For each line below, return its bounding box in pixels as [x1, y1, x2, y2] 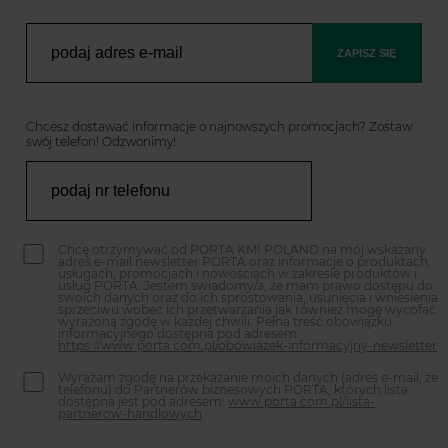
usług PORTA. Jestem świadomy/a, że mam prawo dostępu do [58, 278, 434, 294]
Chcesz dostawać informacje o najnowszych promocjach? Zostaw [26, 119, 413, 135]
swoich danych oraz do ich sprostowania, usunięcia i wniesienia [58, 290, 439, 306]
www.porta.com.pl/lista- [228, 394, 376, 410]
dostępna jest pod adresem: [58, 394, 229, 410]
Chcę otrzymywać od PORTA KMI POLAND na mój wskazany [58, 242, 427, 258]
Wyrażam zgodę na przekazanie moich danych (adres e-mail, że [58, 370, 439, 386]
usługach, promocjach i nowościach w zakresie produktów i [58, 266, 418, 282]
